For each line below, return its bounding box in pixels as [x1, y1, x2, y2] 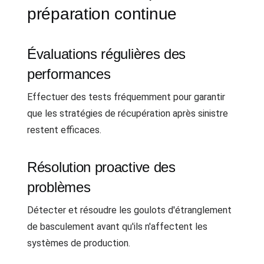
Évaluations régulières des [27, 45, 186, 62]
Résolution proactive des [27, 159, 176, 175]
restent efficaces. [27, 124, 101, 136]
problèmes [27, 179, 91, 195]
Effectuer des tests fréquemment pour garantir [27, 91, 225, 103]
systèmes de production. [27, 237, 130, 249]
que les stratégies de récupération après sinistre [27, 107, 228, 119]
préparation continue [27, 4, 177, 23]
